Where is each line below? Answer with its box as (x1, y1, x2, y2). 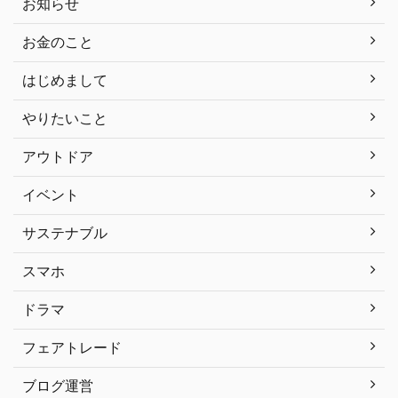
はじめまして (22, 71, 107, 90)
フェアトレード (22, 338, 122, 357)
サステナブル (22, 224, 107, 243)
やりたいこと (22, 109, 107, 128)
